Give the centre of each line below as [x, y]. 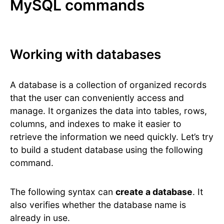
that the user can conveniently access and [97, 98]
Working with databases [85, 54]
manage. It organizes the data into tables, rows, [108, 111]
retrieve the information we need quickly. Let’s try [112, 137]
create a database [154, 192]
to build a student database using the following [106, 150]
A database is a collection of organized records [108, 85]
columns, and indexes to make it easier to [96, 124]
